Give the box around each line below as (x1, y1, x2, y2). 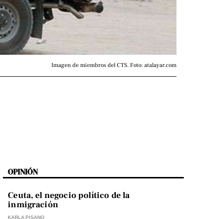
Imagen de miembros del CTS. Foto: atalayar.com (51, 62, 176, 69)
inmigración (8, 199, 58, 211)
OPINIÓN (8, 166, 38, 177)
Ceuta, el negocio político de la (8, 190, 130, 201)
